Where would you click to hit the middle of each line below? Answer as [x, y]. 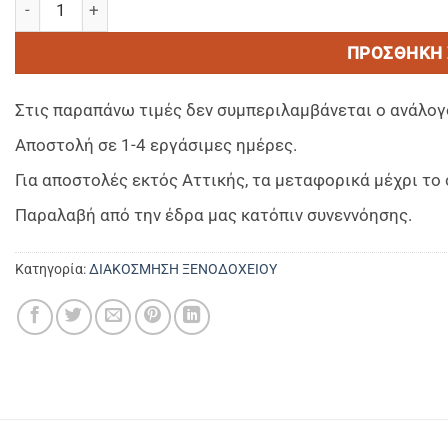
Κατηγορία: [52, 268]
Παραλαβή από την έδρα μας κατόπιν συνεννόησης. [213, 214]
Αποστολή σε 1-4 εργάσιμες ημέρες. [156, 144]
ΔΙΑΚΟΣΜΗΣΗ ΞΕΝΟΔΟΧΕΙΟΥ [183, 268]
